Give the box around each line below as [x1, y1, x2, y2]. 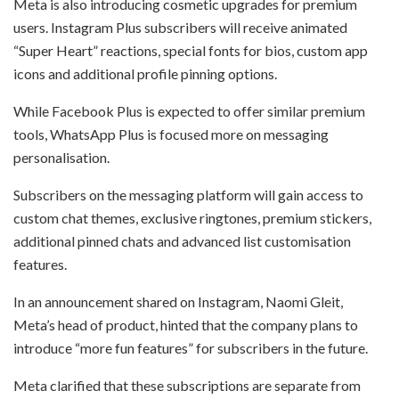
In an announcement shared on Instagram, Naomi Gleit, [13, 292, 343, 310]
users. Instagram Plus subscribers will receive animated [13, 18, 347, 36]
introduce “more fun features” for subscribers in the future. [13, 338, 368, 356]
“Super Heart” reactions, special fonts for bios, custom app [13, 41, 368, 59]
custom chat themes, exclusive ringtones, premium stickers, [13, 208, 371, 226]
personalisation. [13, 148, 110, 166]
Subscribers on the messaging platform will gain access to [13, 185, 363, 203]
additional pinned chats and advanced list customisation [13, 232, 351, 249]
